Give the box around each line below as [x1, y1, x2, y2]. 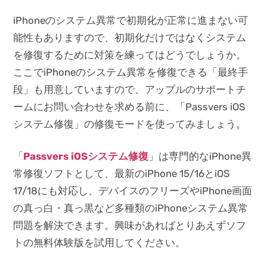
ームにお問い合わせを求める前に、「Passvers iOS [13, 101, 246, 113]
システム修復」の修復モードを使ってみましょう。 [13, 118, 247, 131]
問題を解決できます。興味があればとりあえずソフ [13, 219, 247, 232]
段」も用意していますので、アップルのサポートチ [13, 83, 247, 96]
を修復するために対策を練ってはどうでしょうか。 [13, 49, 247, 61]
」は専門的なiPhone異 [148, 150, 252, 163]
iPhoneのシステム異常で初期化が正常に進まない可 [13, 14, 249, 27]
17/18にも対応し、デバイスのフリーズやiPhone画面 [13, 185, 253, 197]
